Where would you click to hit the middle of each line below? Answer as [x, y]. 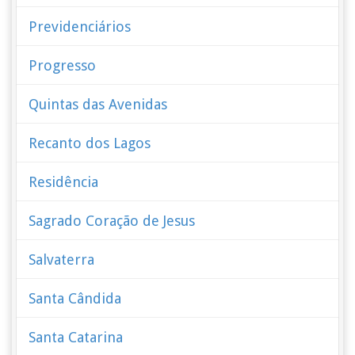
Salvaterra [62, 260]
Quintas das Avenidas [98, 104]
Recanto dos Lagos [90, 143]
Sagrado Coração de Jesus [112, 221]
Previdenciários [80, 27]
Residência [64, 182]
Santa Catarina [76, 337]
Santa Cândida [75, 298]
